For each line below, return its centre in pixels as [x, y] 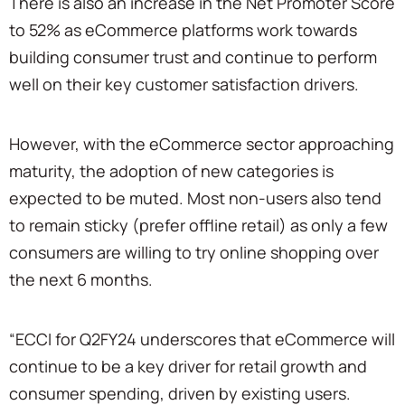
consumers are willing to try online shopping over [194, 253]
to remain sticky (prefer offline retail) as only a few [198, 226]
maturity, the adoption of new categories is [171, 171]
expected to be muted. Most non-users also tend [195, 198]
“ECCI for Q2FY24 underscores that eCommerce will [202, 339]
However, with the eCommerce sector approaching [202, 144]
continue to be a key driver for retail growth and [188, 367]
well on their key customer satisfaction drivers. [184, 85]
